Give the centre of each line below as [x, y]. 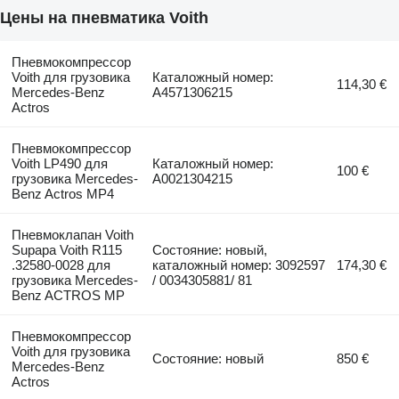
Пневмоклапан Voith [72, 234]
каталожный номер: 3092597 [239, 265]
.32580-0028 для [61, 265]
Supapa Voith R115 [66, 249]
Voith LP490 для [59, 163]
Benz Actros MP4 [62, 193]
